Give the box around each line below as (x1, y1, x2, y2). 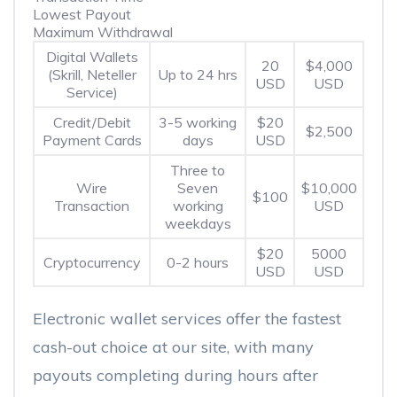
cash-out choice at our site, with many (33, 337, 314, 357)
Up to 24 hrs (158, 66, 237, 83)
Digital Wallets (45, 48, 138, 66)
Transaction (54, 197, 129, 214)
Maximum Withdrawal (33, 23, 173, 41)
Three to (170, 161, 225, 179)
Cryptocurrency (43, 253, 141, 271)
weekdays (164, 214, 231, 232)
